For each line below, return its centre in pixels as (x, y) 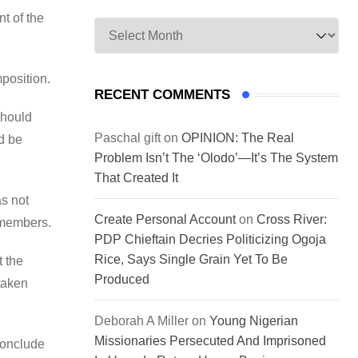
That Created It (136, 178)
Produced (122, 280)
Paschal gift (127, 138)
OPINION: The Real (238, 138)
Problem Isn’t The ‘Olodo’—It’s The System (216, 158)
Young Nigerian (254, 321)
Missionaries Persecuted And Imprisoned (210, 341)
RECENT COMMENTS (162, 95)
